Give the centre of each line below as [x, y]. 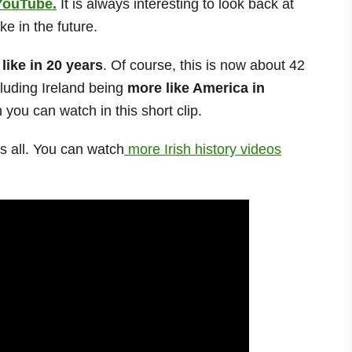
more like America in [196, 88]
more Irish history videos [203, 149]
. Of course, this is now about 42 [204, 65]
